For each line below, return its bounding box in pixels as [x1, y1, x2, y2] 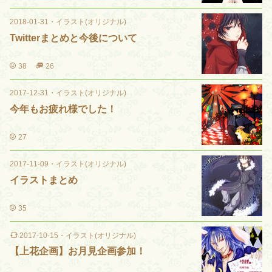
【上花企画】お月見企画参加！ [10, 246, 146, 256]
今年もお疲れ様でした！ [10, 104, 117, 114]
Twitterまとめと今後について [10, 33, 137, 43]
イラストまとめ [10, 175, 78, 185]
